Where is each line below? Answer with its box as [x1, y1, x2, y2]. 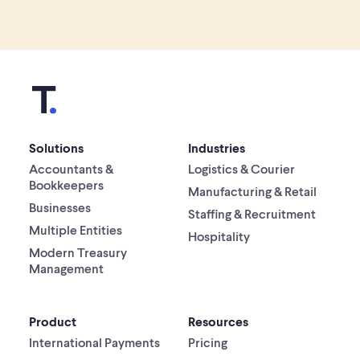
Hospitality [188, 228, 250, 244]
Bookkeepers [28, 177, 104, 193]
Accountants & [28, 161, 113, 177]
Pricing [188, 334, 227, 350]
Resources [188, 313, 248, 329]
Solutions [28, 140, 84, 156]
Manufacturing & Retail [188, 183, 317, 199]
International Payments [28, 334, 160, 350]
